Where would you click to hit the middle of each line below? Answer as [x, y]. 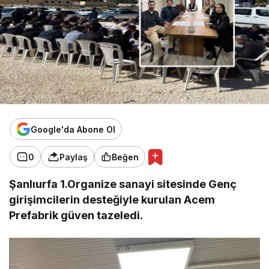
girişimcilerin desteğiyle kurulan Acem [112, 200]
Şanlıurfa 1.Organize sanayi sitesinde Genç [123, 184]
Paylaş [74, 157]
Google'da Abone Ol [73, 129]
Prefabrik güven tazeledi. [76, 216]
